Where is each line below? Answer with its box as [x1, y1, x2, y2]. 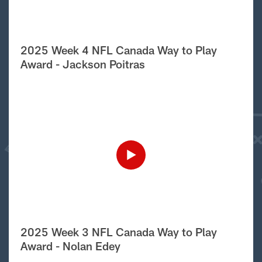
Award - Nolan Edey [20, 239, 120, 253]
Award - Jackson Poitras [20, 57, 145, 71]
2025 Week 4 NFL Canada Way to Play [20, 43, 217, 57]
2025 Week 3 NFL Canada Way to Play [20, 225, 217, 239]
